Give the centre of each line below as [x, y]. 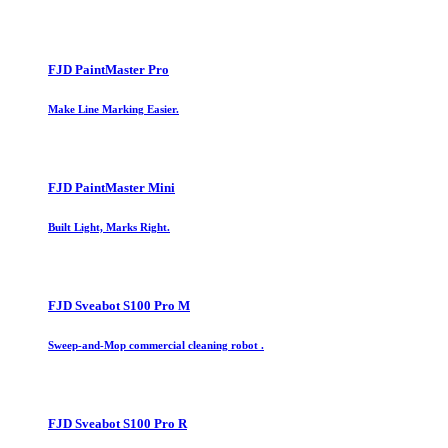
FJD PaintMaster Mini [111, 187]
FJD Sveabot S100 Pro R [117, 424]
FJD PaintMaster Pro [108, 69]
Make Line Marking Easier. [113, 108]
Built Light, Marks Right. [109, 226]
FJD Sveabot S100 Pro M [119, 305]
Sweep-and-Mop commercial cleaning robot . [156, 344]
